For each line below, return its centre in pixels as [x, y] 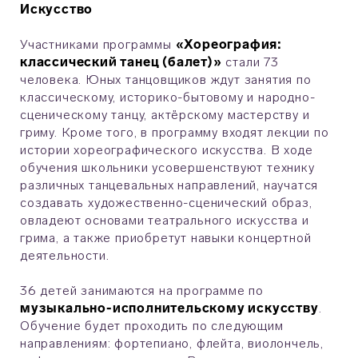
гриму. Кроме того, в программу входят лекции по [175, 133]
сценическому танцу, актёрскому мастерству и [165, 115]
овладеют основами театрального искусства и [165, 221]
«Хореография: [229, 45]
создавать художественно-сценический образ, [166, 203]
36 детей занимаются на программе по [142, 291]
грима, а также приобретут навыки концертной [166, 238]
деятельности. [65, 256]
